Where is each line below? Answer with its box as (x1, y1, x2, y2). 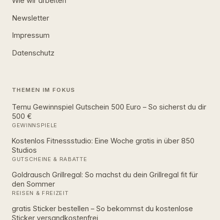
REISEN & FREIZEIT (12, 190, 69, 197)
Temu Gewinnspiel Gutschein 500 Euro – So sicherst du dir (12, 102, 206, 111)
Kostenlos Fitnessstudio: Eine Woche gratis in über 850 (12, 136, 194, 145)
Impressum (12, 31, 50, 40)
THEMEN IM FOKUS (12, 86, 76, 93)
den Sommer (12, 179, 55, 188)
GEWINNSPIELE (12, 122, 58, 129)
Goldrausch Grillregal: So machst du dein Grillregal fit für (12, 170, 198, 179)
